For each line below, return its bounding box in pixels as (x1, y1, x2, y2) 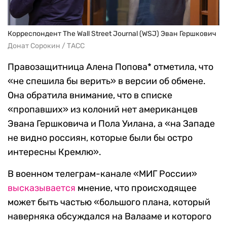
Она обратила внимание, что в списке (8, 89, 172, 101)
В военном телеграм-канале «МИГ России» (8, 168, 197, 179)
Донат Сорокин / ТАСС (8, 41, 85, 50)
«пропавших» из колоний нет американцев (8, 103, 198, 115)
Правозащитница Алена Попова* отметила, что (8, 61, 213, 72)
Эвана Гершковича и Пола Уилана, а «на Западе (8, 118, 215, 129)
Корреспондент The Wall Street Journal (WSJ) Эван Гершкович (8, 29, 216, 38)
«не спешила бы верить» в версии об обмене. (8, 75, 206, 87)
